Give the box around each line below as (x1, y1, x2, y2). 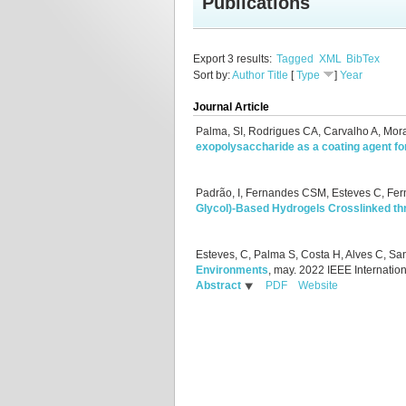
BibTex (346, 53, 381, 65)
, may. (268, 264, 299, 277)
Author (232, 69, 265, 82)
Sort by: (193, 69, 232, 82)
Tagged (276, 53, 314, 65)
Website (298, 279, 338, 293)
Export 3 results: (193, 53, 272, 65)
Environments (196, 264, 268, 277)
